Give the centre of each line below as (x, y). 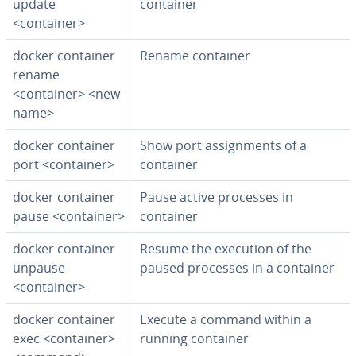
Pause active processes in (217, 197)
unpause (39, 268)
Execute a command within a (226, 319)
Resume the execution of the (226, 249)
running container (194, 339)
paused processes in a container (237, 268)
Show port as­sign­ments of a (223, 145)
